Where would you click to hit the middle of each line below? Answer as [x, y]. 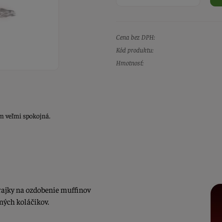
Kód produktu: [135, 50]
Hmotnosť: [130, 63]
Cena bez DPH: [136, 37]
